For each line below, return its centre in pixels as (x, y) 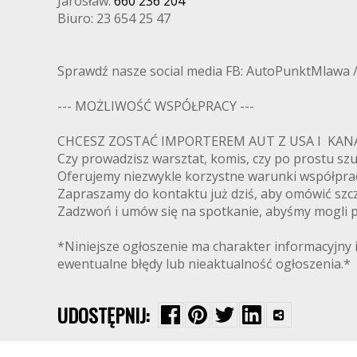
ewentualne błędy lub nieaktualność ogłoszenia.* (204, 263)
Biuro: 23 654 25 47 (114, 18)
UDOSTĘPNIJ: (103, 314)
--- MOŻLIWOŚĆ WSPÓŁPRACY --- (164, 106)
